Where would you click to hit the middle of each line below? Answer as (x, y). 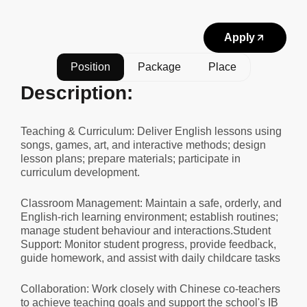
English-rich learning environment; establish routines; (149, 217)
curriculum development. (80, 172)
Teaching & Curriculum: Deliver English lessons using (151, 131)
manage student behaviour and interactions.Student (146, 231)
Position (90, 67)
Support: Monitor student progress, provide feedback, (148, 244)
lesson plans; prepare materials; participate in (131, 159)
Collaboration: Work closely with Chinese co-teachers (150, 289)
